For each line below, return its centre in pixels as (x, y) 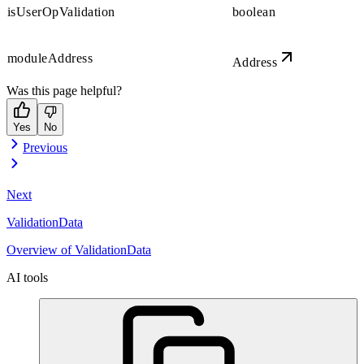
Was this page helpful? (64, 90)
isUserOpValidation (61, 11)
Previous (45, 147)
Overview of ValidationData (79, 249)
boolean (254, 11)
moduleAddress (50, 58)
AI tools (27, 277)
